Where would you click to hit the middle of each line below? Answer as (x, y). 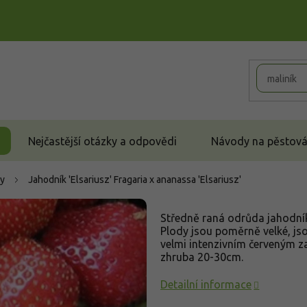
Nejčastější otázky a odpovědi (102, 141)
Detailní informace (206, 284)
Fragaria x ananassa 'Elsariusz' (177, 180)
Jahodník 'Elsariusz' (71, 180)
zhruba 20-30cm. (202, 257)
